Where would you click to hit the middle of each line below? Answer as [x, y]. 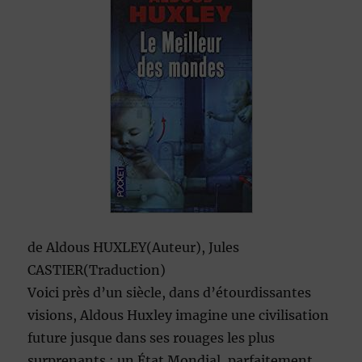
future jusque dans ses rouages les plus [152, 338]
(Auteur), [178, 248]
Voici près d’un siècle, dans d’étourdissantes [170, 293]
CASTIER [56, 270]
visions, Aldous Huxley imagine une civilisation [179, 316]
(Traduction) [125, 270]
